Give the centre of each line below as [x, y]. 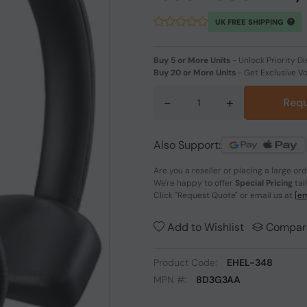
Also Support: [187, 145]
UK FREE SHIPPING [250, 22]
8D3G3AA [218, 280]
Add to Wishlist [204, 227]
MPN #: [171, 280]
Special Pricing [264, 183]
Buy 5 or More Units [192, 60]
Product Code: [187, 262]
